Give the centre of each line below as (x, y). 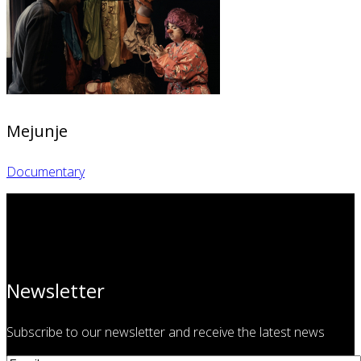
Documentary (46, 172)
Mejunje (37, 131)
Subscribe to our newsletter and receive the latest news (166, 332)
